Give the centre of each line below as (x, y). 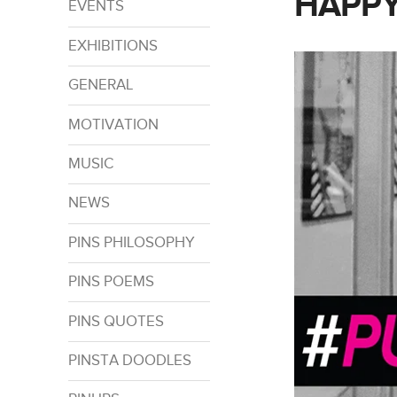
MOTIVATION (113, 125)
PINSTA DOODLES (129, 360)
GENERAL (100, 86)
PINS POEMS (111, 282)
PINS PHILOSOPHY (131, 242)
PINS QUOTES (116, 321)
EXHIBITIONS (113, 46)
